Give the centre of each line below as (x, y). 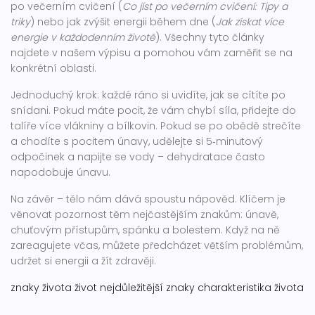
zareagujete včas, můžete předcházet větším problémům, (157, 245)
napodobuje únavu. (60, 172)
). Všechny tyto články (210, 37)
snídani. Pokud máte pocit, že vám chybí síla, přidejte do (153, 110)
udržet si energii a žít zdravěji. (83, 261)
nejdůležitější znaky (147, 288)
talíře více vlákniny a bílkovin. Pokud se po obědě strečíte (156, 126)
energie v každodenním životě (83, 37)
